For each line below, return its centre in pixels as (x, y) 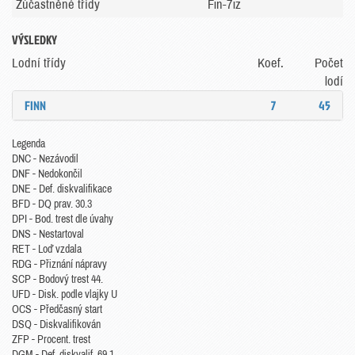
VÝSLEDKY (34, 40)
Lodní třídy (39, 63)
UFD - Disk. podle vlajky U (65, 294)
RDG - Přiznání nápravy (59, 264)
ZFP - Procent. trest (51, 340)
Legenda (29, 144)
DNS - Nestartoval (48, 234)
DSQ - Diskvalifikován (56, 324)
